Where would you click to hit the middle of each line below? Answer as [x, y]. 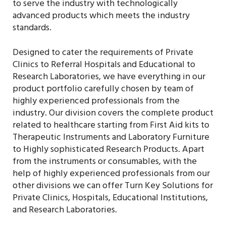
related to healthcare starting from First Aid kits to [111, 126]
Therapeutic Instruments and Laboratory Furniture [111, 138]
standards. [32, 29]
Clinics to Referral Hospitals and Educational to [104, 66]
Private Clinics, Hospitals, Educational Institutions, [110, 199]
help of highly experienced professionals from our [111, 175]
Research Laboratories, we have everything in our [109, 78]
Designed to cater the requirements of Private [103, 54]
